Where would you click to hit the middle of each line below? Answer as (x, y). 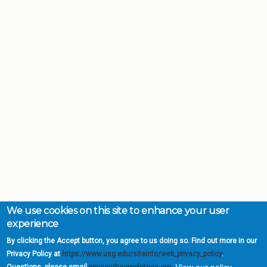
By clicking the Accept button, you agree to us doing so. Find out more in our (132, 241)
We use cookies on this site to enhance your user (118, 211)
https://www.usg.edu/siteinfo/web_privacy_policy (142, 254)
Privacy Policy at (35, 254)
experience (33, 224)
